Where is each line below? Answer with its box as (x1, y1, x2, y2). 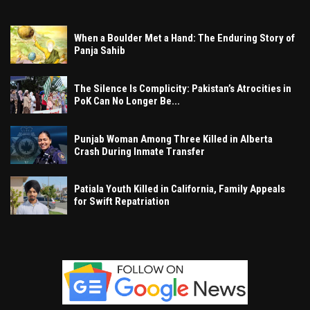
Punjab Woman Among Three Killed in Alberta (74, 132, 273, 145)
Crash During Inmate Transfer (74, 145, 205, 158)
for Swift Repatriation (74, 195, 170, 208)
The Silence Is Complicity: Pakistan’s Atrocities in (74, 82, 291, 95)
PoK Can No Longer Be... (74, 95, 180, 108)
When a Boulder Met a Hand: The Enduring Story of (74, 32, 295, 45)
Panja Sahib (74, 44, 125, 57)
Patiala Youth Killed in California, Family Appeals (74, 183, 285, 196)
